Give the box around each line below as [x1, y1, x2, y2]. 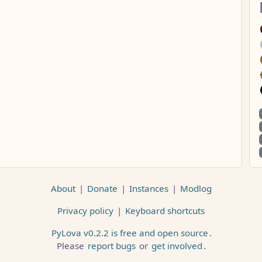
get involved [151, 239, 202, 251]
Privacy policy [57, 204, 113, 216]
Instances [129, 182, 168, 194]
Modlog [180, 182, 212, 194]
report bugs [87, 239, 136, 251]
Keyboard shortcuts [125, 204, 205, 216]
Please [56, 239, 87, 251]
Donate [87, 182, 118, 194]
